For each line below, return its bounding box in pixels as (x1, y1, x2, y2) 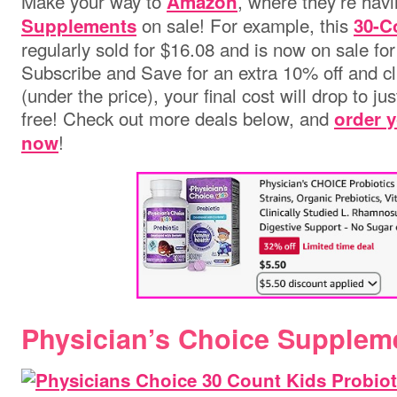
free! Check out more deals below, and (21, 105, 334, 131)
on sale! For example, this (136, 12, 354, 38)
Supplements (21, 12, 136, 38)
